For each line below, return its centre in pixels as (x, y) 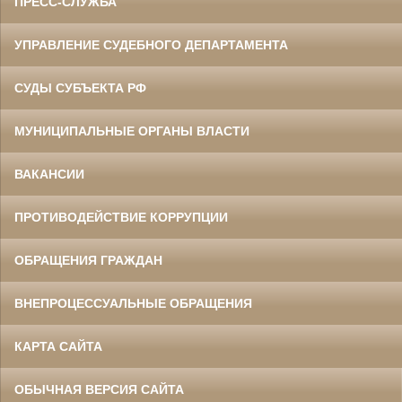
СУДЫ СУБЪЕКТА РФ (80, 87)
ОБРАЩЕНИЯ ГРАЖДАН (88, 260)
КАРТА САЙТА (58, 346)
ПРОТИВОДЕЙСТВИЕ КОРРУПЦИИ (121, 217)
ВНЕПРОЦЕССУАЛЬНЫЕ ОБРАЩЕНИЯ (133, 303)
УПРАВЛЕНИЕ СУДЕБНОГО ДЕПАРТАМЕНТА (151, 44)
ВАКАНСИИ (49, 174)
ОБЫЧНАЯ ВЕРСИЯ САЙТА (99, 389)
